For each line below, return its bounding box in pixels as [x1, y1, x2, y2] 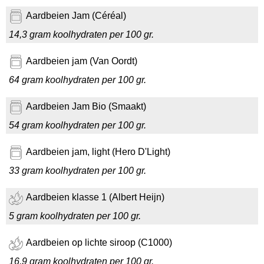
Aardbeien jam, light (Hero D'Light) [26, 147, 170, 157]
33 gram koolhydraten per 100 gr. [9, 166, 146, 176]
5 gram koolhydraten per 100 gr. [9, 211, 141, 221]
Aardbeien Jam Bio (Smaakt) [26, 101, 146, 112]
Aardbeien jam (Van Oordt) [26, 56, 137, 67]
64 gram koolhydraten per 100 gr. [9, 75, 146, 85]
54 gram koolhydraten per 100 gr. [9, 120, 146, 130]
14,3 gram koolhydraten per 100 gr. [9, 29, 154, 39]
